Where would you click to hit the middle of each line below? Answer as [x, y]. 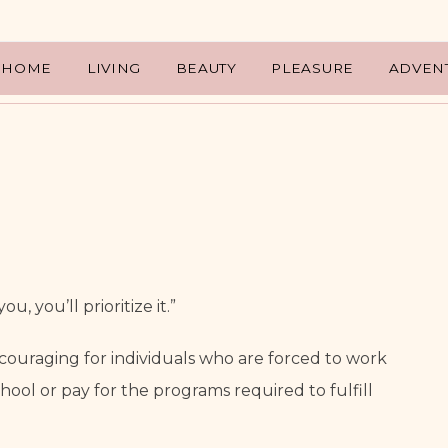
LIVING [113, 68]
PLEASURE [312, 68]
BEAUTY [206, 68]
